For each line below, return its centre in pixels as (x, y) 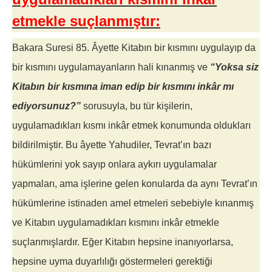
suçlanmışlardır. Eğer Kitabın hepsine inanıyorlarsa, (123, 242)
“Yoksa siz (234, 67)
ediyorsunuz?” (46, 106)
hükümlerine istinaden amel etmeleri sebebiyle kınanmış (133, 203)
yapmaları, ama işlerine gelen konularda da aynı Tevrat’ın (135, 184)
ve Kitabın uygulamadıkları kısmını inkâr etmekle (116, 223)
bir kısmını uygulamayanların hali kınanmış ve (111, 67)
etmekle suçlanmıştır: (86, 21)
